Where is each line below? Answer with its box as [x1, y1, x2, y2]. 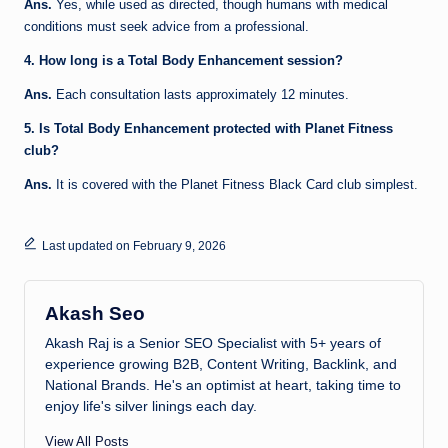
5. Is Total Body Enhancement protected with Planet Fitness [24, 120, 393, 136]
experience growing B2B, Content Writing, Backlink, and [45, 357, 397, 373]
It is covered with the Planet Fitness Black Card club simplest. [56, 176, 418, 192]
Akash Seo [45, 302, 145, 324]
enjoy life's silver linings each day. [45, 399, 257, 415]
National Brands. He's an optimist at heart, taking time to [45, 378, 401, 394]
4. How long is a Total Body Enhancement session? [24, 52, 343, 68]
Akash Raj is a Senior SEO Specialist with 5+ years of [45, 336, 381, 352]
